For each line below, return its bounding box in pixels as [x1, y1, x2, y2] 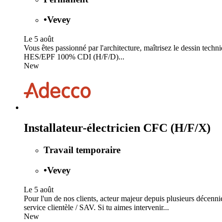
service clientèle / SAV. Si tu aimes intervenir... [24, 203, 169, 212]
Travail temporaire [44, 145, 120, 156]
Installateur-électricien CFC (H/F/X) [24, 121, 211, 135]
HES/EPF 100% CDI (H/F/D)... [24, 52, 124, 61]
